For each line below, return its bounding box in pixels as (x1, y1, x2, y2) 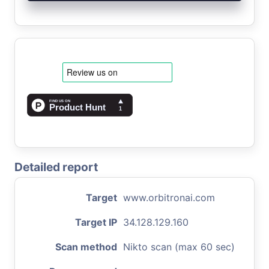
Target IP (75, 216, 117, 228)
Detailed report (14, 159, 98, 174)
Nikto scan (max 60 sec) (123, 240, 235, 253)
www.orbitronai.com (123, 191, 215, 204)
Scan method (55, 240, 117, 253)
